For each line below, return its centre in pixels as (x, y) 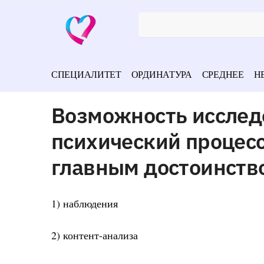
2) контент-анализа (95, 235)
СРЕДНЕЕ (223, 74)
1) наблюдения (85, 203)
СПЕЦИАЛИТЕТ (86, 74)
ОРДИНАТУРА (161, 74)
